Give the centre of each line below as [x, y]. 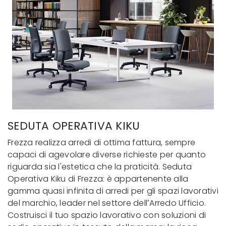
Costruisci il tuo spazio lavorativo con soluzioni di [107, 215]
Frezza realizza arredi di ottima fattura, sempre [101, 143]
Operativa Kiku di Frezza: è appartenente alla [98, 179]
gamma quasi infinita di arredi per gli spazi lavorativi [113, 191]
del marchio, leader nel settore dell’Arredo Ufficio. [107, 203]
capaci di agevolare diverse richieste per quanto [107, 155]
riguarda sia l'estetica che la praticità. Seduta [100, 167]
